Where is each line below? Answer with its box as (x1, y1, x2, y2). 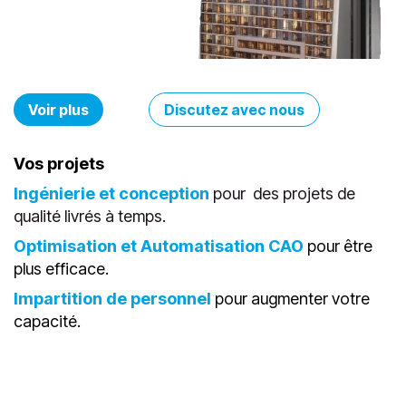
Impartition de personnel (14, 354, 215, 374)
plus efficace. (14, 324, 109, 344)
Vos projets (14, 219, 108, 239)
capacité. (14, 377, 81, 397)
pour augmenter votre (215, 354, 370, 374)
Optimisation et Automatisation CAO (14, 302, 304, 322)
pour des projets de (213, 249, 355, 269)
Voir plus (28, 166, 89, 185)
